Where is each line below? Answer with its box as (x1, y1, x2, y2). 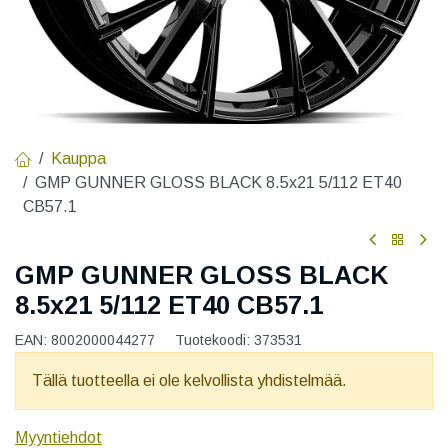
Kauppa (51, 149, 106, 167)
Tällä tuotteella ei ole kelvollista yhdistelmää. (32, 372, 347, 390)
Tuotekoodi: (175, 332, 254, 349)
